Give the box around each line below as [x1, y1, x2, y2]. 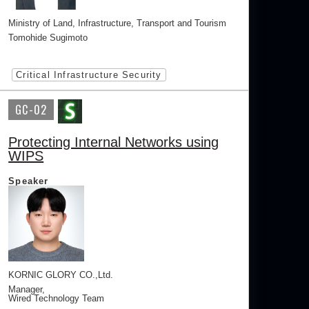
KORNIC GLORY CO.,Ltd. [8, 270, 114, 281]
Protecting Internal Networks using [8, 134, 219, 150]
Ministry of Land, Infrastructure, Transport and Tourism [8, 18, 227, 29]
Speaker [8, 176, 49, 187]
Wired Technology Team [8, 293, 105, 304]
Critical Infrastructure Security [16, 70, 162, 81]
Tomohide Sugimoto [8, 32, 88, 43]
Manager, [8, 284, 46, 295]
